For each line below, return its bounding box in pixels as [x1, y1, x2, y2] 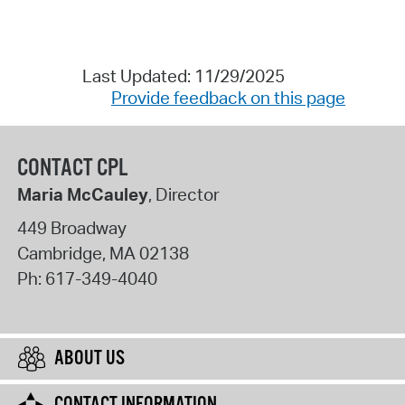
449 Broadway [16, 216, 127, 239]
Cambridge [16, 241, 102, 264]
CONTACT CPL [16, 153, 127, 184]
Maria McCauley [16, 183, 148, 205]
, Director [147, 183, 220, 205]
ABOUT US [54, 345, 125, 372]
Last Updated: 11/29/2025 [81, 65, 285, 88]
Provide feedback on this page [111, 87, 345, 109]
